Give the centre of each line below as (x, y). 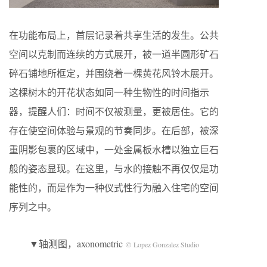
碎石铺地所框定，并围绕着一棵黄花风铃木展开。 (114, 73)
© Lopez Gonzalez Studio (162, 245)
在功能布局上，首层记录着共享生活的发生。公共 (114, 35)
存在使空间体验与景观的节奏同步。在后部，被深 (114, 131)
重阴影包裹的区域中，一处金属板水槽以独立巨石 (114, 150)
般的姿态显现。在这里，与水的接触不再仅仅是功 (114, 169)
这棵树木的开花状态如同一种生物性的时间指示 (109, 92)
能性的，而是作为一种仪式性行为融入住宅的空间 (114, 188)
